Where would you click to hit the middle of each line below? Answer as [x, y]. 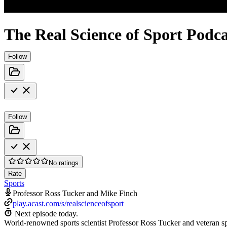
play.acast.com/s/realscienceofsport [68, 203]
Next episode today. [46, 213]
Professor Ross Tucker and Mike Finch [75, 193]
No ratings [64, 163]
